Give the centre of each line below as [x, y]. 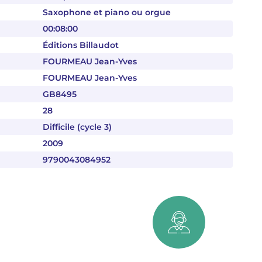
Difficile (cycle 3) [77, 127]
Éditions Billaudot [81, 45]
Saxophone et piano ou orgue [107, 12]
